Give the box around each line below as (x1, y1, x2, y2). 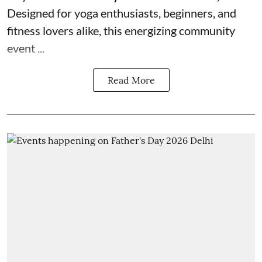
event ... (7, 40, 44, 55)
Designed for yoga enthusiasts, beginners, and (7, 5, 236, 20)
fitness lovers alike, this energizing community (7, 23, 235, 37)
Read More (107, 74, 155, 86)
